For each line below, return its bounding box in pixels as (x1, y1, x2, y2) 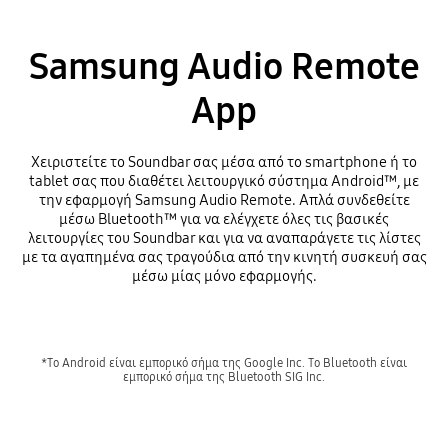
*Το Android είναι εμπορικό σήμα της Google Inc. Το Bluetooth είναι (41, 354, 407, 370)
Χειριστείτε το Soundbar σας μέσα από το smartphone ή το (31, 153, 417, 172)
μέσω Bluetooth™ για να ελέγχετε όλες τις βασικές (59, 210, 389, 229)
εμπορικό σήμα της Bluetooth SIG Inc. (123, 368, 325, 384)
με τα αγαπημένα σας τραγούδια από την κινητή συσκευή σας (21, 248, 427, 267)
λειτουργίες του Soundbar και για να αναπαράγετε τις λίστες (27, 229, 421, 248)
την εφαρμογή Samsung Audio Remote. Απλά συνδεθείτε (38, 191, 410, 210)
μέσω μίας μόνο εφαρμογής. (131, 267, 317, 286)
